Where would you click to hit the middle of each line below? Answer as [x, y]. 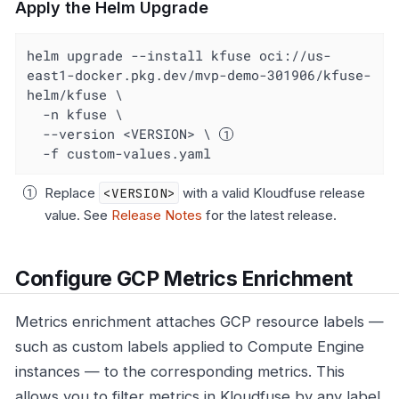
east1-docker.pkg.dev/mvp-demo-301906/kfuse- [199, 74]
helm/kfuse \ [75, 94]
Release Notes [157, 215]
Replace [72, 193]
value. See [78, 215]
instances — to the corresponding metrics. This [180, 372]
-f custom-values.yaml [127, 153]
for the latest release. [269, 215]
